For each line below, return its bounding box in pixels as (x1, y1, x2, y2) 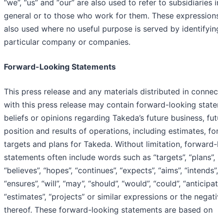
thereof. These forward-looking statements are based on (4, 205, 213, 215)
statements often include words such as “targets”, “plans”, (4, 152, 215, 163)
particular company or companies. (4, 37, 130, 47)
